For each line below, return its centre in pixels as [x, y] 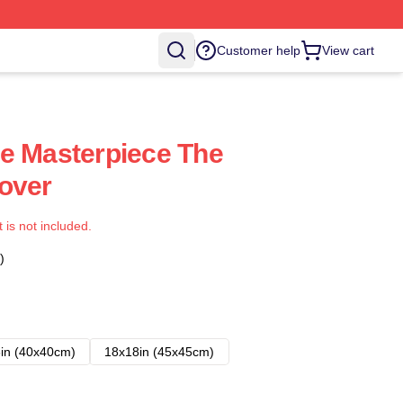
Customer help [259, 50]
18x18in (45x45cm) [159, 352]
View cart [348, 50]
